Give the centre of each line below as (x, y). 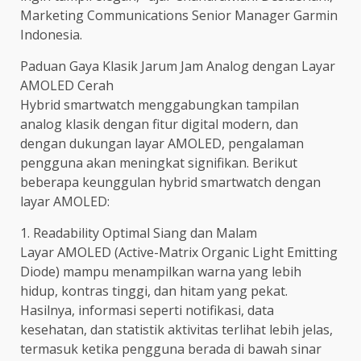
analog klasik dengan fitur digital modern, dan (159, 124)
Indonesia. (51, 34)
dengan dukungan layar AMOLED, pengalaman (162, 143)
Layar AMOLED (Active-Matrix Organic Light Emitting (179, 252)
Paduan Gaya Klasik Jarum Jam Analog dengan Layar (178, 66)
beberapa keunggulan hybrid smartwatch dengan (170, 182)
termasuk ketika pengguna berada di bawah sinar (171, 349)
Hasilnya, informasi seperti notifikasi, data (147, 310)
